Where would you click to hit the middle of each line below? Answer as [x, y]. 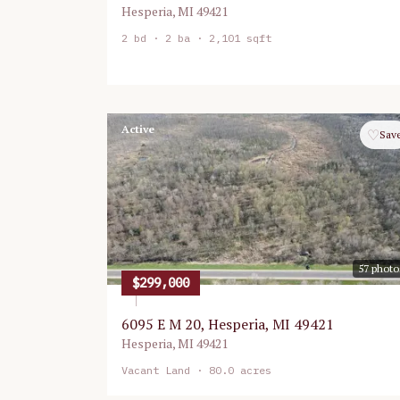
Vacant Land [156, 370]
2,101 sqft [240, 38]
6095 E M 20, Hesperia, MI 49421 [228, 324]
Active [138, 129]
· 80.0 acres [231, 370]
